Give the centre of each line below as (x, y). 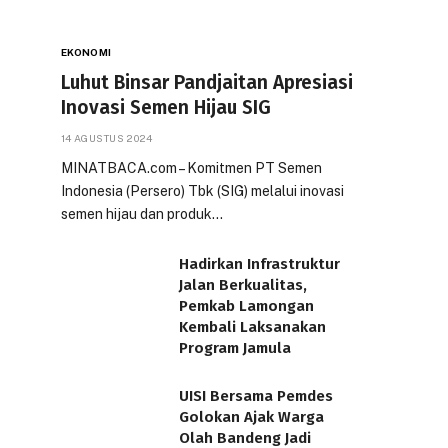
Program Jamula (235, 347)
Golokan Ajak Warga (251, 416)
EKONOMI (86, 51)
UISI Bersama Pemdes (256, 395)
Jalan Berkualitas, (243, 284)
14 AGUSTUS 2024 (107, 137)
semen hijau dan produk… (142, 213)
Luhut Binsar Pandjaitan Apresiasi (207, 82)
